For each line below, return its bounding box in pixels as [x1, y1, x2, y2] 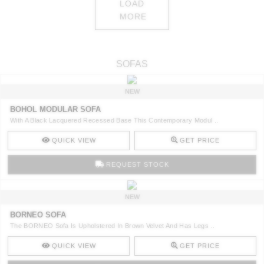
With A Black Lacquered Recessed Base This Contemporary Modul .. [10, 116, 219, 124]
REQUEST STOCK [105, 160, 169, 168]
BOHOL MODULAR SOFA [10, 104, 101, 114]
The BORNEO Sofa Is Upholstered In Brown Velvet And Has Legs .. [10, 222, 214, 229]
